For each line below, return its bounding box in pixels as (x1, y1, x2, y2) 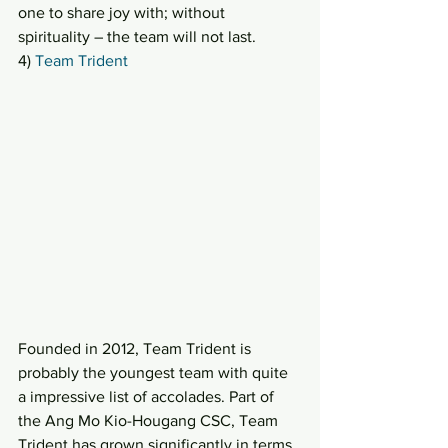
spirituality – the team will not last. (18, 28, 256, 46)
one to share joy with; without (18, 4, 229, 22)
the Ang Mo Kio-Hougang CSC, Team (18, 412, 282, 430)
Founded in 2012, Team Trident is (18, 340, 255, 358)
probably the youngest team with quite (18, 364, 292, 382)
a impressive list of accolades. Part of (18, 388, 278, 406)
